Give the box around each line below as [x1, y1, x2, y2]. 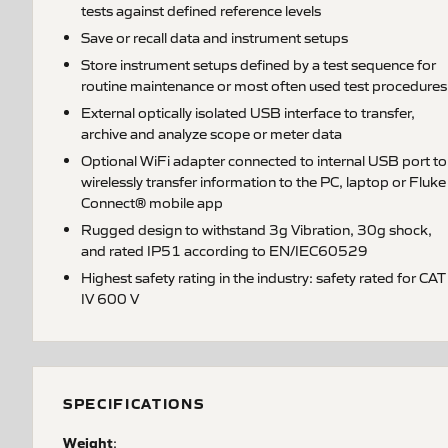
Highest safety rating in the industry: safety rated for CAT [81, 268, 446, 286]
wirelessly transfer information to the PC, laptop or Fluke [81, 172, 446, 190]
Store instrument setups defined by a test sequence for [81, 55, 436, 73]
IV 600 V [81, 289, 139, 307]
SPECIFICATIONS [63, 393, 205, 413]
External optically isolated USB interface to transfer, [81, 103, 415, 121]
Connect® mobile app [81, 193, 223, 211]
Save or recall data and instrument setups [81, 28, 348, 46]
